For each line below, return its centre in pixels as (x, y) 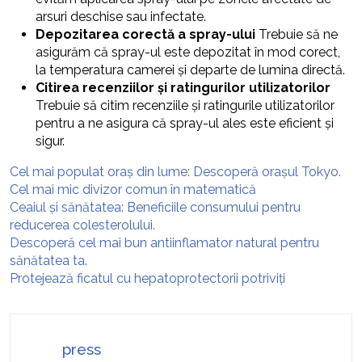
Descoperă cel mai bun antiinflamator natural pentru (164, 243)
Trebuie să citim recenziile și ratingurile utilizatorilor (185, 106)
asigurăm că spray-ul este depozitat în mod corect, (188, 53)
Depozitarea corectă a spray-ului (145, 35)
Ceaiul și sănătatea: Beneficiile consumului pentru (155, 208)
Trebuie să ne (297, 35)
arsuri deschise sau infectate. (121, 17)
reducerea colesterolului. (82, 225)
